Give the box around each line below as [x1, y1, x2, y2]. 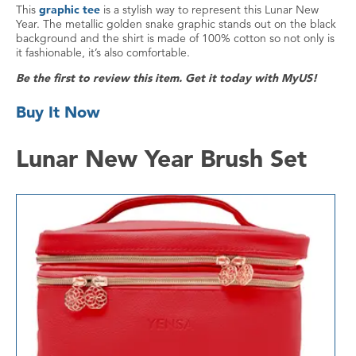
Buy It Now [16, 103, 100, 122]
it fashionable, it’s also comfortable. [16, 45, 190, 60]
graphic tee [39, 2, 100, 17]
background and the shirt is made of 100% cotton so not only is [16, 31, 335, 46]
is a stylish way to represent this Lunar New [100, 2, 319, 17]
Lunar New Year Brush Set [16, 143, 307, 174]
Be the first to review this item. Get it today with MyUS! [16, 71, 317, 86]
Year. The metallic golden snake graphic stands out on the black [16, 17, 336, 32]
